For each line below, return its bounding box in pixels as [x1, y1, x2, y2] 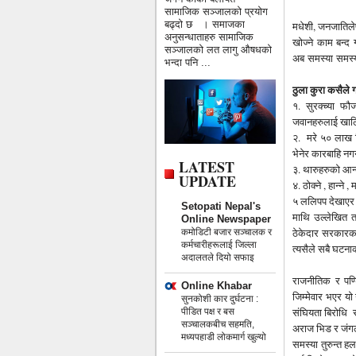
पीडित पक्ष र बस [181, 305, 234, 317]
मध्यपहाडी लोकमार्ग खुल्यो [181, 331, 266, 342]
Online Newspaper [181, 212, 271, 225]
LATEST [179, 156, 234, 177]
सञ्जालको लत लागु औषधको [164, 44, 272, 56]
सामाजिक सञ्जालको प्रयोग [164, 6, 268, 18]
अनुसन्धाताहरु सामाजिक [164, 31, 253, 44]
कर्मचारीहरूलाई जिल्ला [181, 238, 257, 250]
